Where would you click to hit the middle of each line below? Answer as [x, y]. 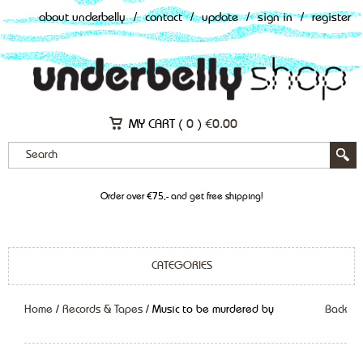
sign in [275, 18]
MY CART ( [158, 124]
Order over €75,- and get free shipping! [181, 196]
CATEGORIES [181, 265]
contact [164, 18]
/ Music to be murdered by [208, 309]
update [220, 18]
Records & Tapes [102, 309]
